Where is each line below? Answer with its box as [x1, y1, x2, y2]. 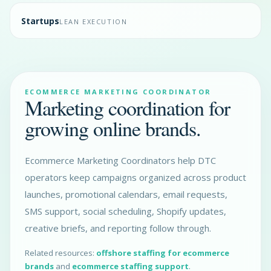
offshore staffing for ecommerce [96, 247, 229, 258]
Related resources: [25, 247, 96, 258]
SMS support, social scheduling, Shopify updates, [25, 205, 226, 217]
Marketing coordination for [25, 94, 230, 122]
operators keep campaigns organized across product [25, 171, 246, 183]
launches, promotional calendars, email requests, [25, 188, 227, 200]
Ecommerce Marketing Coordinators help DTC [25, 154, 216, 166]
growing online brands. [25, 114, 201, 142]
